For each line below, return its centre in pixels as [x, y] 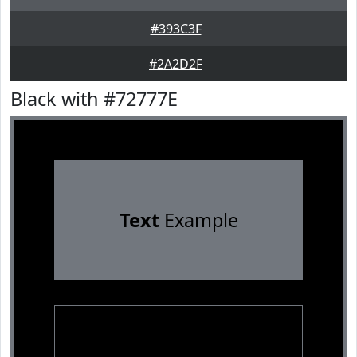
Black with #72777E [94, 99]
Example [198, 220]
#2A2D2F [176, 64]
